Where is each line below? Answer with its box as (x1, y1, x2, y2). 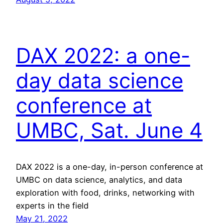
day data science (16, 67, 183, 93)
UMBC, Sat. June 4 (16, 117, 203, 143)
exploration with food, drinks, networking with (16, 187, 195, 198)
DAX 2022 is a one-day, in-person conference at (16, 161, 203, 172)
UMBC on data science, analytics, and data (16, 174, 182, 185)
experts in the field (16, 200, 89, 211)
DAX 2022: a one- (16, 42, 190, 68)
